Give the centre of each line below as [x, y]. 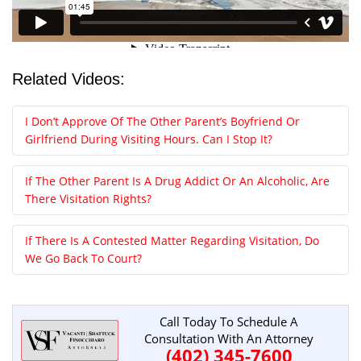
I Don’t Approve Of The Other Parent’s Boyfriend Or [162, 122]
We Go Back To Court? [83, 259]
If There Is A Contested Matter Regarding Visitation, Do [172, 241]
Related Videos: [68, 79]
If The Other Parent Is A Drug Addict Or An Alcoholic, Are [177, 181]
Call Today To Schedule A [229, 322]
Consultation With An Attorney [229, 339]
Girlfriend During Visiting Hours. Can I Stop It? [149, 139]
